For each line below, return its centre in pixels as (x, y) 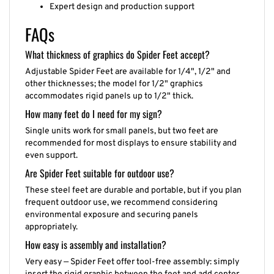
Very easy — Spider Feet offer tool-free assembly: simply (132, 256)
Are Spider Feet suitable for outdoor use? (100, 167)
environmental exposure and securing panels (112, 209)
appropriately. (51, 221)
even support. (51, 149)
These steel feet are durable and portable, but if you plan (133, 184)
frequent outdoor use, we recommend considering (121, 196)
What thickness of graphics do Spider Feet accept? (117, 48)
